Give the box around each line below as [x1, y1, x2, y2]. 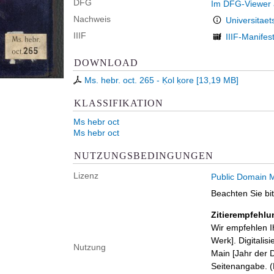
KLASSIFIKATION [74, 97, 163, 108]
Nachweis [73, 14, 111, 24]
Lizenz [73, 171, 98, 180]
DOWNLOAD [74, 57, 138, 68]
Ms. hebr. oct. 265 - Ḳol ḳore [84, 75, 194, 85]
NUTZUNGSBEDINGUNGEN [74, 150, 213, 161]
